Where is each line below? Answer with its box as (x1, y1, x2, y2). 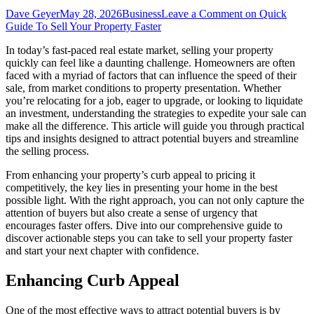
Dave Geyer (6, 7, 60, 20)
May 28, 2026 (60, 7, 122, 20)
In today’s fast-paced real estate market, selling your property (6, 43, 273, 56)
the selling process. (6, 144, 89, 157)
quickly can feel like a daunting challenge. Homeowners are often (6, 56, 295, 69)
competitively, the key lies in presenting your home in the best (6, 181, 278, 193)
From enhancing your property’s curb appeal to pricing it (6, 168, 255, 181)
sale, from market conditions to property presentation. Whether (6, 81, 281, 94)
